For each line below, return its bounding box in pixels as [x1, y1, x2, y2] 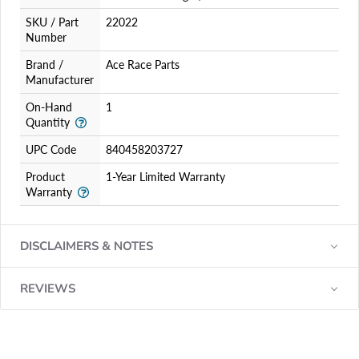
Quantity [26, 115, 70, 129]
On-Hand [26, 100, 72, 114]
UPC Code [26, 143, 76, 156]
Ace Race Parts [105, 58, 179, 71]
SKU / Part [26, 15, 79, 29]
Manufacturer [26, 73, 94, 87]
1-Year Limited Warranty [105, 170, 225, 184]
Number [26, 30, 67, 44]
